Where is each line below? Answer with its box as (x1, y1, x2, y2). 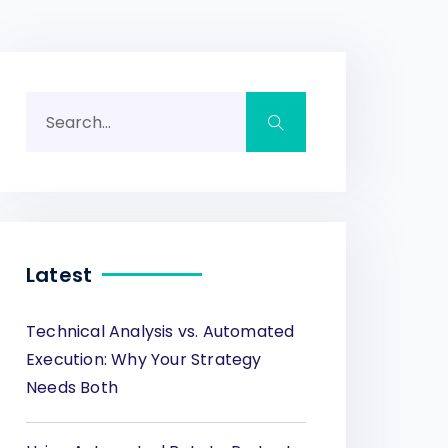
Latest (26, 261, 93, 289)
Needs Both (26, 376, 118, 399)
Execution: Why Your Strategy (26, 348, 262, 371)
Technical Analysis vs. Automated (26, 320, 295, 343)
